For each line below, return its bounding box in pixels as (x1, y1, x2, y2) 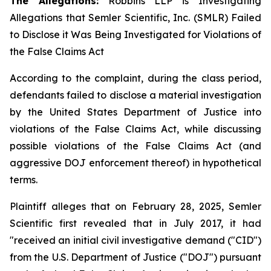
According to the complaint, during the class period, (10, 72, 261, 84)
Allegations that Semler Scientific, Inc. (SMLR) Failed (10, 11, 261, 24)
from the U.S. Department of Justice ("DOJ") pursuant (10, 251, 261, 263)
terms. (10, 174, 38, 186)
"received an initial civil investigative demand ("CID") (10, 234, 261, 246)
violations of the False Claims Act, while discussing (10, 123, 261, 135)
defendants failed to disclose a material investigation (10, 89, 261, 101)
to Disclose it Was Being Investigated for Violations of (10, 28, 261, 41)
